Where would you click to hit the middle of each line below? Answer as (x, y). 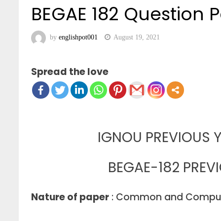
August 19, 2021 (137, 37)
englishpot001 (78, 37)
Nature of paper (70, 197)
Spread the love (70, 72)
